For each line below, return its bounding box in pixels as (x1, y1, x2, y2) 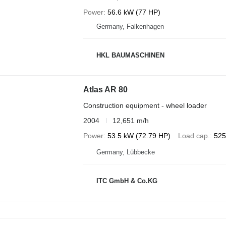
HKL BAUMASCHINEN (96, 51, 164, 60)
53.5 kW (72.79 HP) (107, 131, 171, 140)
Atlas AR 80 (83, 85, 128, 94)
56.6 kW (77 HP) (107, 8, 160, 16)
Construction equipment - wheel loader (83, 101, 207, 109)
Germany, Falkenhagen (96, 22, 164, 30)
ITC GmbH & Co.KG (96, 177, 157, 185)
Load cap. (178, 131, 210, 140)
